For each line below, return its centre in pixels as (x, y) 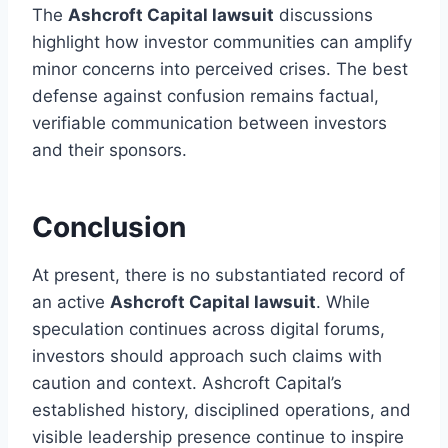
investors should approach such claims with (207, 356)
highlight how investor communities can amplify (222, 42)
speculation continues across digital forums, (208, 329)
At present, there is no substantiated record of (218, 275)
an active (71, 302)
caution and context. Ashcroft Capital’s (187, 383)
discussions (323, 15)
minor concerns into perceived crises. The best (220, 69)
